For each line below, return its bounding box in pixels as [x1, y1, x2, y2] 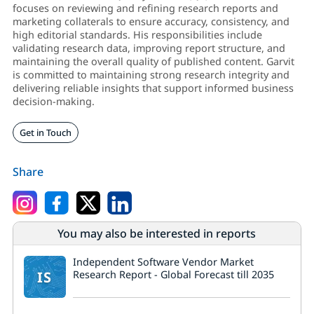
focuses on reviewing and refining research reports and [12, 1, 278, 15]
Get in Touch [19, 126, 71, 139]
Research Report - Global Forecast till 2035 [72, 268, 274, 282]
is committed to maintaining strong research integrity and [12, 68, 289, 82]
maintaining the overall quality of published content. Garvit [12, 55, 294, 69]
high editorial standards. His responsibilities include [12, 28, 262, 42]
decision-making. [12, 95, 95, 109]
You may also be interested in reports [57, 226, 257, 242]
